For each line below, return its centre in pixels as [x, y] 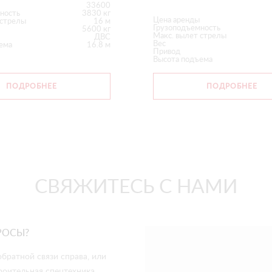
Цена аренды [176, 20]
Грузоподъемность [187, 28]
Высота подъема [183, 59]
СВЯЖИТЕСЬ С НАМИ [136, 187]
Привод [167, 52]
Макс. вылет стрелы [190, 36]
